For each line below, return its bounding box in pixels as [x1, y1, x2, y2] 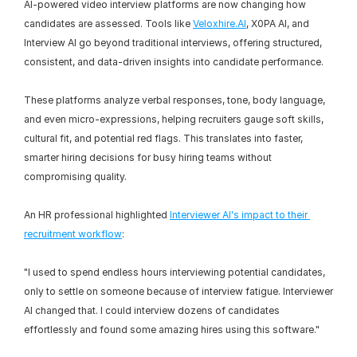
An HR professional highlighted [24, 209, 170, 221]
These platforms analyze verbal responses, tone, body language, [24, 94, 325, 106]
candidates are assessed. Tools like [24, 18, 193, 29]
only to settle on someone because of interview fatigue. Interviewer [24, 285, 333, 297]
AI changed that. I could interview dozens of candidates [24, 304, 280, 316]
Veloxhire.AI [193, 18, 246, 29]
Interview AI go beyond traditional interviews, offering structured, [24, 37, 322, 49]
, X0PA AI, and [246, 18, 309, 29]
